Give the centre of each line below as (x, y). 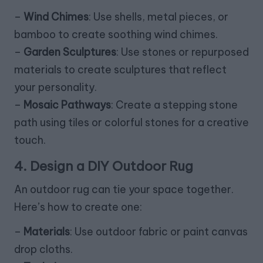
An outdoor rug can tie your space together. (124, 190)
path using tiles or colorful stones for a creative (131, 123)
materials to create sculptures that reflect (120, 70)
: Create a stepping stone (174, 105)
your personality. (55, 87)
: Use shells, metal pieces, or (159, 17)
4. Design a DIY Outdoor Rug (104, 166)
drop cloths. (43, 249)
